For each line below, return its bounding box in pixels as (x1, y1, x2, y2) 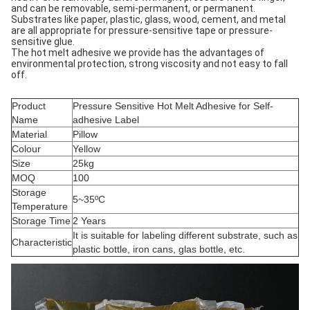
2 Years (73, 215, 106, 226)
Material (12, 129, 47, 140)
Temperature (12, 201, 68, 212)
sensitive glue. (11, 36, 75, 47)
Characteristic (12, 237, 72, 248)
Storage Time (12, 215, 71, 226)
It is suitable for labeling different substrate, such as (73, 230, 298, 241)
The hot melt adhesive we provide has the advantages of (11, 47, 264, 58)
